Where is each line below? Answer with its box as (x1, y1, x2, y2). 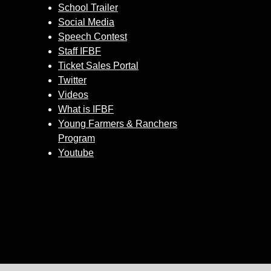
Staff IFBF (58, 46, 101, 56)
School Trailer (58, 2, 118, 13)
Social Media (58, 17, 114, 27)
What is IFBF (58, 104, 114, 114)
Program (58, 133, 95, 143)
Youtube (58, 148, 94, 158)
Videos (58, 90, 88, 100)
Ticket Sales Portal (58, 60, 139, 71)
